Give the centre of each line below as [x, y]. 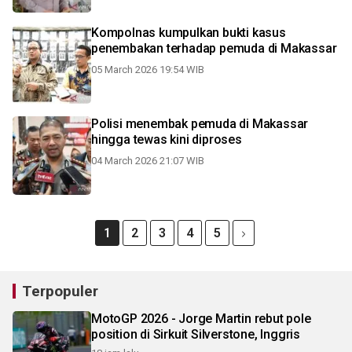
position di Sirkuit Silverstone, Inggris [226, 334]
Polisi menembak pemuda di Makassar [200, 124]
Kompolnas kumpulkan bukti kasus [189, 33]
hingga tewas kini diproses [167, 139]
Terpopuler [60, 291]
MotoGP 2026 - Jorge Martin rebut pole [201, 319]
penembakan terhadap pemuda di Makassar [214, 48]
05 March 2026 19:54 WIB [148, 70]
